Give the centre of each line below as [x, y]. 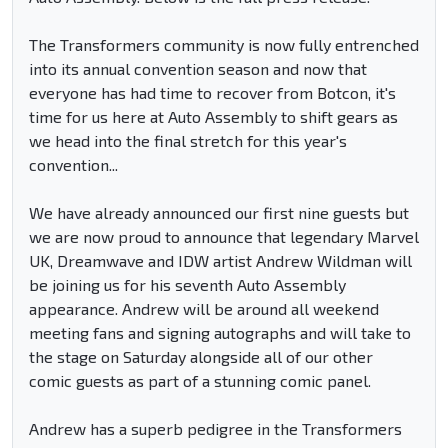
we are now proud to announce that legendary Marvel [224, 237]
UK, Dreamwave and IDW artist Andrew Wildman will [220, 261]
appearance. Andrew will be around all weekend [204, 309]
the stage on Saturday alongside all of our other [201, 357]
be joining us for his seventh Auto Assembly [187, 285]
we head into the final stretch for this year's [188, 141]
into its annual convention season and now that [198, 69]
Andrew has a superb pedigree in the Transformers [215, 429]
